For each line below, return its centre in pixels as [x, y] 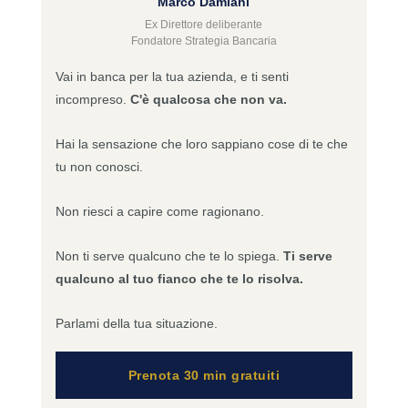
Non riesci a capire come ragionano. [159, 212]
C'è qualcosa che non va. [208, 100]
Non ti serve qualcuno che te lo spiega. [169, 256]
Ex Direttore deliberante [204, 25]
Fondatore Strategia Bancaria [204, 41]
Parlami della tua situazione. [136, 324]
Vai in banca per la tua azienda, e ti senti [172, 77]
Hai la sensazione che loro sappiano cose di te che [201, 144]
